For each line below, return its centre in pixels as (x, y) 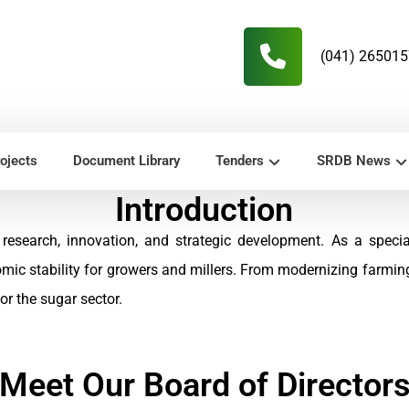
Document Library (127, 161)
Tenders (240, 161)
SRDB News (354, 161)
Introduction (204, 210)
